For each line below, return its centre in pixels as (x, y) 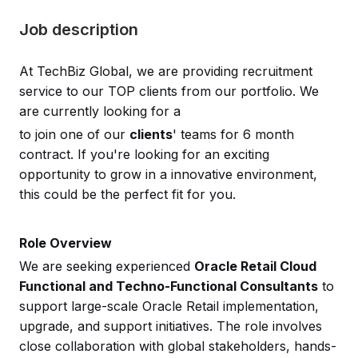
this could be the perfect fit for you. (127, 195)
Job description (79, 30)
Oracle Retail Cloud (255, 266)
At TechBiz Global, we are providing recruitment (166, 72)
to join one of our (74, 135)
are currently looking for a (100, 111)
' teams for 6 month (233, 135)
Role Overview (66, 243)
